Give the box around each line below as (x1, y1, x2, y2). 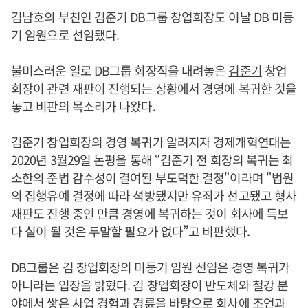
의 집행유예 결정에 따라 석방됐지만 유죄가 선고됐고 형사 (11, 186, 297, 204)
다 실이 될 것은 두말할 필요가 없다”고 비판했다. (11, 221, 250, 240)
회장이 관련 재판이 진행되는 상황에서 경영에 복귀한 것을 (11, 78, 297, 97)
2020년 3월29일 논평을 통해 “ (11, 150, 161, 168)
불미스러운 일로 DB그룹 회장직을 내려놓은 (11, 60, 229, 79)
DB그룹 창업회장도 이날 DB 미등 (127, 7, 294, 25)
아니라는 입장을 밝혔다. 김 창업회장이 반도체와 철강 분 (11, 275, 289, 294)
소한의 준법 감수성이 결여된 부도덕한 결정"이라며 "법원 (11, 168, 294, 186)
